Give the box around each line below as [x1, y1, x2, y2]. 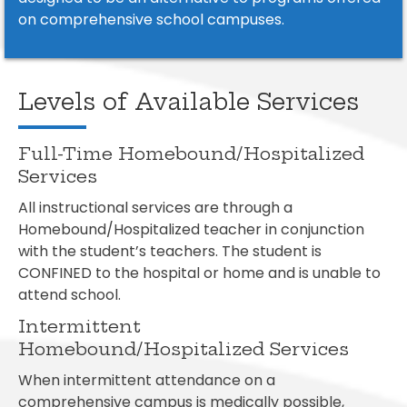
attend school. [18, 284, 121, 306]
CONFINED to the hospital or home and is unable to [18, 263, 381, 284]
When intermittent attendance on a [18, 370, 275, 392]
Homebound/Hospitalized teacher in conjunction [18, 219, 364, 241]
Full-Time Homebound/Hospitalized [18, 143, 364, 165]
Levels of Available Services [18, 87, 359, 117]
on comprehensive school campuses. [18, 9, 284, 31]
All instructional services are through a [18, 197, 293, 219]
